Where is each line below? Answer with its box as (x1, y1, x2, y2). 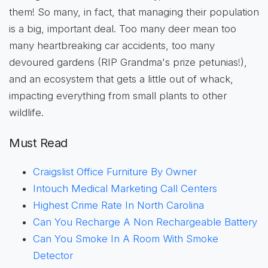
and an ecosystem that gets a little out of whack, (9, 73, 233, 86)
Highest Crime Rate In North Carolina (33, 199, 204, 212)
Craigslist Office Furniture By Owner (33, 166, 197, 178)
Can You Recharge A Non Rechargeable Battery (33, 216, 257, 229)
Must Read (9, 136, 68, 151)
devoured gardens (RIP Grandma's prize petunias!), (9, 56, 247, 69)
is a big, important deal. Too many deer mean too (9, 23, 236, 35)
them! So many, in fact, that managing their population (9, 6, 259, 19)
